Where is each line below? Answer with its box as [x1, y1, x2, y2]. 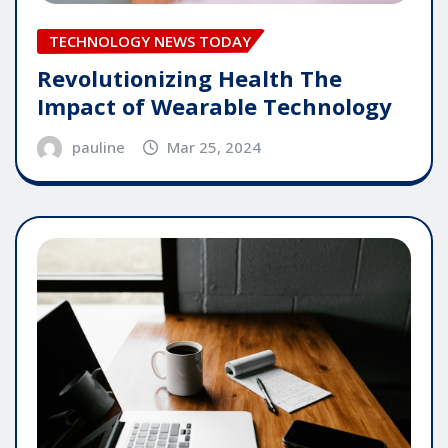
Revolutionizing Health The [37, 62, 342, 93]
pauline [71, 136, 125, 157]
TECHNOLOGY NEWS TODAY [49, 30, 251, 51]
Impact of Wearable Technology [37, 90, 392, 121]
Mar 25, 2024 [167, 136, 262, 157]
